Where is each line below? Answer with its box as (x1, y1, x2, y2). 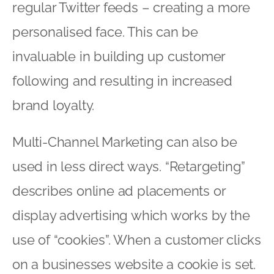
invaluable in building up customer (12, 48, 226, 64)
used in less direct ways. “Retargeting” (12, 158, 246, 174)
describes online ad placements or (12, 182, 226, 199)
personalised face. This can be (12, 23, 198, 40)
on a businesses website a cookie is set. (12, 256, 256, 272)
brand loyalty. (12, 97, 95, 113)
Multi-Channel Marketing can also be (12, 133, 237, 150)
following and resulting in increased (12, 72, 232, 89)
